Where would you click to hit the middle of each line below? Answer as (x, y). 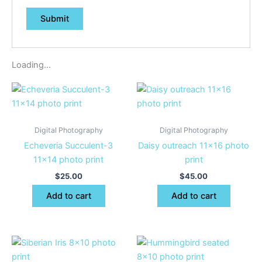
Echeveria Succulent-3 (68, 146)
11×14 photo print (68, 160)
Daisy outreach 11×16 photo (194, 146)
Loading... (31, 65)
